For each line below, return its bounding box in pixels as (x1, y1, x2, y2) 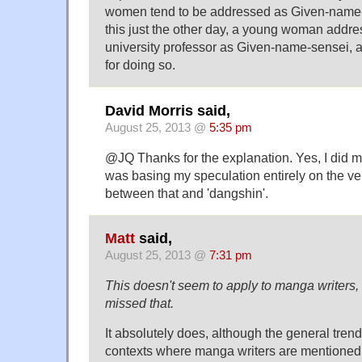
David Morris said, (105, 102, 230, 119)
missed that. (105, 296, 174, 311)
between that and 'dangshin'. (105, 185, 268, 200)
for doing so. (105, 57, 175, 73)
